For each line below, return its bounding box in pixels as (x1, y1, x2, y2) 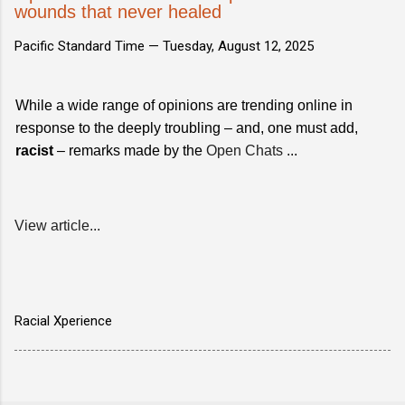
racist (15, 142, 53, 158)
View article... (14, 217, 100, 233)
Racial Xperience (14, 312, 112, 329)
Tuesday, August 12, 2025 (163, 37, 314, 54)
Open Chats (206, 142, 283, 158)
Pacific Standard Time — (14, 37, 163, 54)
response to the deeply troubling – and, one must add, (15, 119, 358, 136)
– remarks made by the (53, 142, 206, 158)
